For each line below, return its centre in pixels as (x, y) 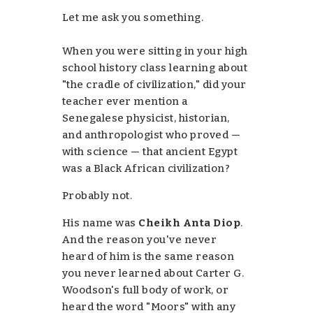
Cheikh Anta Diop (190, 223)
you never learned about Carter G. (153, 273)
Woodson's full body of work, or (145, 290)
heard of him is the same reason (148, 256)
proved (210, 134)
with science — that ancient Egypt (150, 151)
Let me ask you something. (133, 17)
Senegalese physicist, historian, (146, 118)
